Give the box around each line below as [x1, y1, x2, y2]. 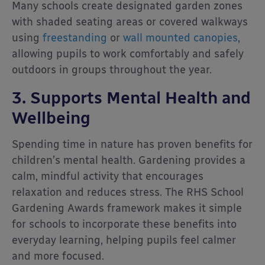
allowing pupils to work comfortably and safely [12, 47, 244, 60]
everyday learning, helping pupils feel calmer [12, 233, 236, 247]
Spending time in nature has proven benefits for [12, 137, 253, 151]
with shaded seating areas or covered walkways [12, 15, 248, 28]
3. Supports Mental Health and [12, 87, 251, 108]
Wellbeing [12, 107, 91, 128]
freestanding [43, 31, 107, 44]
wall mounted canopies [123, 31, 238, 44]
